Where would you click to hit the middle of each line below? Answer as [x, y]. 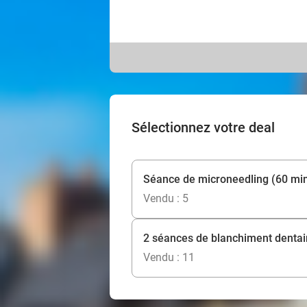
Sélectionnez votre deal [203, 127]
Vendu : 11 [169, 257]
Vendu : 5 [166, 198]
